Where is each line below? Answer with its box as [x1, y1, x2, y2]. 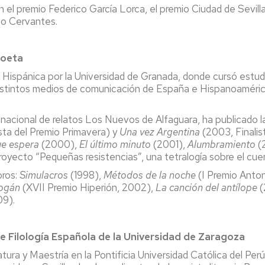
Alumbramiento [188, 137, 258, 151]
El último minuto [79, 137, 151, 151]
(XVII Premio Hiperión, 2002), [22, 180, 156, 194]
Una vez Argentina [119, 125, 200, 138]
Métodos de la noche [104, 168, 196, 182]
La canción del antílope [156, 180, 257, 194]
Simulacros [20, 168, 70, 182]
